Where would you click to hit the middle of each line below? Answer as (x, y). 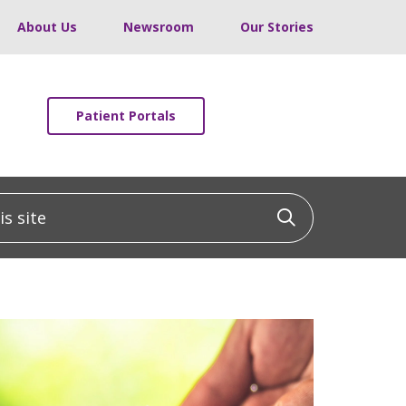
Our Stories (277, 27)
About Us (47, 27)
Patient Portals (126, 115)
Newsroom (159, 27)
